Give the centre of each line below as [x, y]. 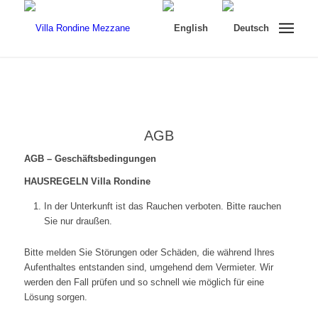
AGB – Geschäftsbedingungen [90, 159]
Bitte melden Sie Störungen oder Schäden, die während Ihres [149, 253]
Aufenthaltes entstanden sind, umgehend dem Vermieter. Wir [148, 268]
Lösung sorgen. [55, 297]
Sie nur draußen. [78, 221]
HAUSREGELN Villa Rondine [87, 182]
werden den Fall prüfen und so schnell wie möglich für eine [144, 283]
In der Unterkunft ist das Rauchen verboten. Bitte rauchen [162, 207]
